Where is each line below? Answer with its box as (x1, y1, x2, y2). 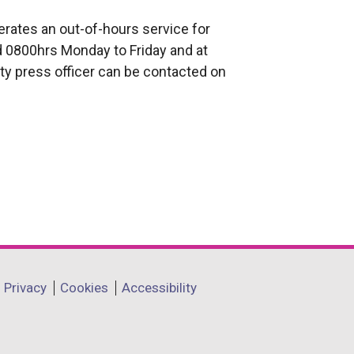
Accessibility (122, 280, 197, 296)
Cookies (60, 280, 108, 296)
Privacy (4, 280, 47, 296)
